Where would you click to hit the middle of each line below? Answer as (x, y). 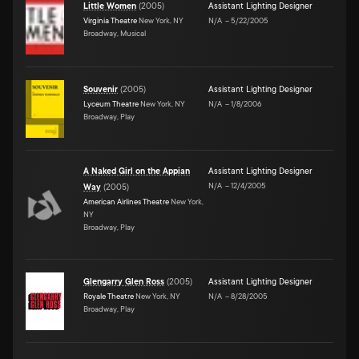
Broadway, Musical (115, 33)
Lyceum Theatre (111, 103)
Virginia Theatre (110, 20)
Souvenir (101, 89)
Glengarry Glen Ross (124, 282)
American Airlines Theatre (126, 201)
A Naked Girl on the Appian (137, 171)
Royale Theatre (109, 296)
